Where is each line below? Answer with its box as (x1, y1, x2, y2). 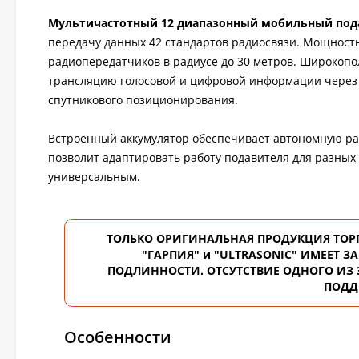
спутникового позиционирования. (48, 92, 238, 107)
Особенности (64, 326, 171, 348)
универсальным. (48, 169, 140, 184)
